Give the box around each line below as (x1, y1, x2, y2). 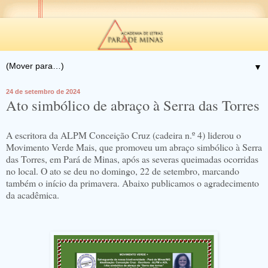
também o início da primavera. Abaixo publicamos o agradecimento (6, 176, 259, 189)
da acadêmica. (6, 188, 59, 201)
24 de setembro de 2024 (6, 87, 80, 95)
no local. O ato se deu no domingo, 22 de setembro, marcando (6, 164, 239, 177)
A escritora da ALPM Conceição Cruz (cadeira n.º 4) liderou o (6, 128, 241, 141)
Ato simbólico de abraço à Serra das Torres (6, 95, 260, 115)
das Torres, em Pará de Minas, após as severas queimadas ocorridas (6, 152, 258, 165)
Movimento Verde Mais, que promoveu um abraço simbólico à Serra (6, 140, 262, 153)
